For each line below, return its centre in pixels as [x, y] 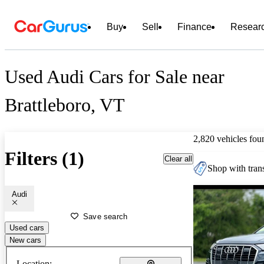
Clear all [178, 159]
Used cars [27, 227]
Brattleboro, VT [65, 105]
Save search [105, 216]
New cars [25, 240]
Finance [194, 27]
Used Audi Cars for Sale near [115, 77]
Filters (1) [44, 159]
